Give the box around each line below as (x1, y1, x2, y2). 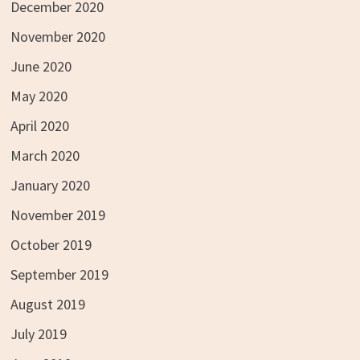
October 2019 (10, 235, 92, 254)
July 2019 (10, 324, 67, 343)
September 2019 (10, 264, 108, 284)
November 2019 (10, 205, 105, 224)
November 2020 (10, 27, 105, 46)
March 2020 (10, 145, 80, 165)
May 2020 (10, 86, 67, 105)
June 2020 (10, 56, 72, 76)
